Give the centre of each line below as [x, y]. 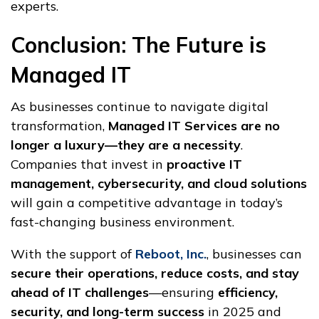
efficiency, [248, 293]
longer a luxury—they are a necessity [126, 145]
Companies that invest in [89, 164]
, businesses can [254, 254]
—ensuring [183, 293]
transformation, [59, 126]
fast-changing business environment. [122, 222]
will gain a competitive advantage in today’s [147, 203]
